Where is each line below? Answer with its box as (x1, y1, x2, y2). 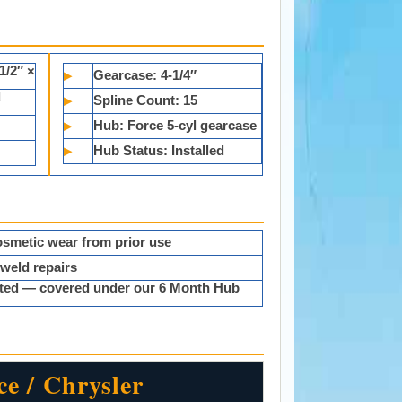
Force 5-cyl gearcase (124, 117, 258, 133)
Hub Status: (93, 142, 169, 158)
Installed (168, 142, 225, 158)
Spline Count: (93, 92, 180, 108)
